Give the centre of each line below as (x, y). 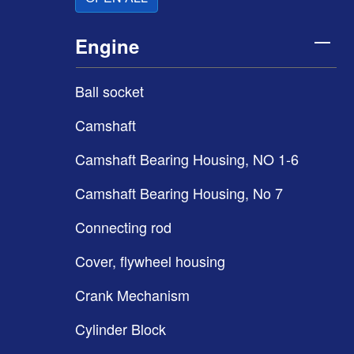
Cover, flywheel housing (150, 261)
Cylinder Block (121, 329)
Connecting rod (123, 227)
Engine (107, 46)
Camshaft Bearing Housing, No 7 (179, 193)
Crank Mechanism (132, 295)
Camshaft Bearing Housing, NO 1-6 (187, 159)
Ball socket (109, 91)
